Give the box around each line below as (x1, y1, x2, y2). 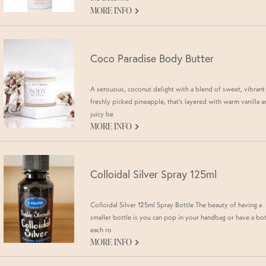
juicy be (90, 109, 113, 118)
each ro (90, 224, 112, 234)
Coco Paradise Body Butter (90, 51, 214, 65)
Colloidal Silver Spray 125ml (90, 167, 217, 181)
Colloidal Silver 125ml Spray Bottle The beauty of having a (90, 199, 262, 209)
